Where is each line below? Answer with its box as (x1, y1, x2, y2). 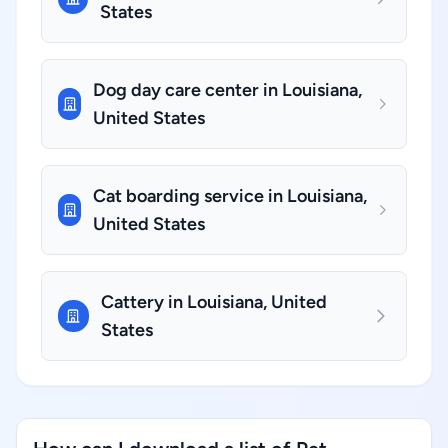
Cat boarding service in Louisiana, (93, 185, 368, 207)
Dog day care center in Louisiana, (93, 79, 363, 101)
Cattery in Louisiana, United (100, 291, 327, 313)
